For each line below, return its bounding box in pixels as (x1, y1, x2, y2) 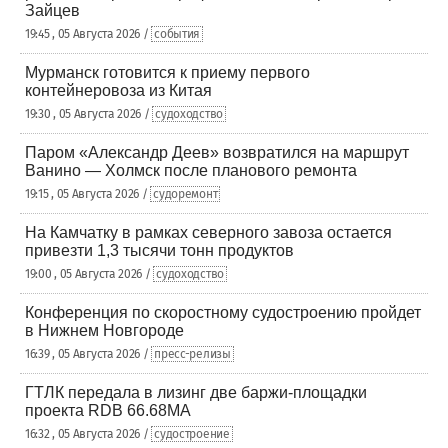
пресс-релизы (154, 347, 231, 361)
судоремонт (153, 187, 218, 201)
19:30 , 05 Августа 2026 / (25, 107, 153, 121)
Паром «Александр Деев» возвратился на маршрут (25, 144, 409, 161)
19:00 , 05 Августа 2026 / (25, 267, 154, 281)
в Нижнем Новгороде (25, 322, 184, 339)
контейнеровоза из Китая (25, 82, 212, 99)
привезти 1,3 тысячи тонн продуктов (25, 242, 294, 259)
